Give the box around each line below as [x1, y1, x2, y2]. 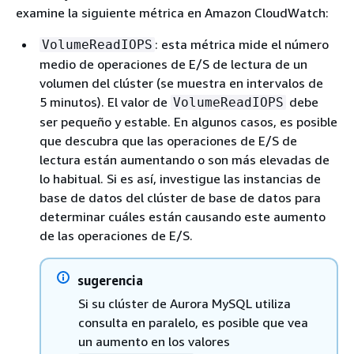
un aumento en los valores [78, 333, 230, 349]
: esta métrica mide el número [155, 36, 329, 52]
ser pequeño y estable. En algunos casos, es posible [40, 114, 337, 130]
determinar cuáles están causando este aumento [40, 209, 326, 224]
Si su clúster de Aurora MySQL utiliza [78, 296, 291, 311]
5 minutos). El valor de [40, 94, 171, 110]
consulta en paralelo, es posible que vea [78, 314, 308, 330]
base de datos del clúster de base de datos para [40, 190, 321, 205]
